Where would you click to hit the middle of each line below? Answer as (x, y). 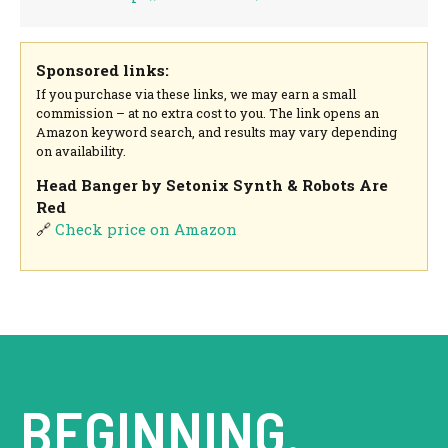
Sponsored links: (103, 69)
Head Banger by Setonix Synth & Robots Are (212, 185)
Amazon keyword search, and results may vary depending (217, 132)
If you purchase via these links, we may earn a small (196, 94)
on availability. (81, 151)
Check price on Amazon (146, 229)
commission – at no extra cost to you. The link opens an (208, 113)
